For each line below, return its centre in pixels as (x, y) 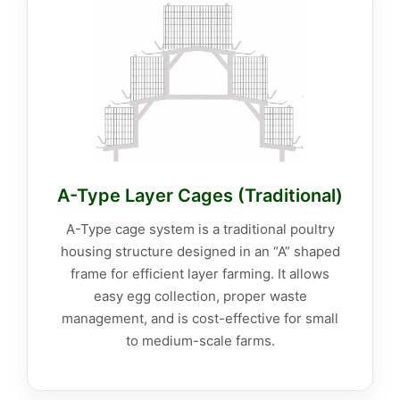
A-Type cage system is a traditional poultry (200, 229)
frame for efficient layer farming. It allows (200, 274)
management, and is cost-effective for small (200, 319)
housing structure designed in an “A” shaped (200, 252)
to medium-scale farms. (200, 341)
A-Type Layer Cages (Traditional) (200, 196)
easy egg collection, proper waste (200, 296)
